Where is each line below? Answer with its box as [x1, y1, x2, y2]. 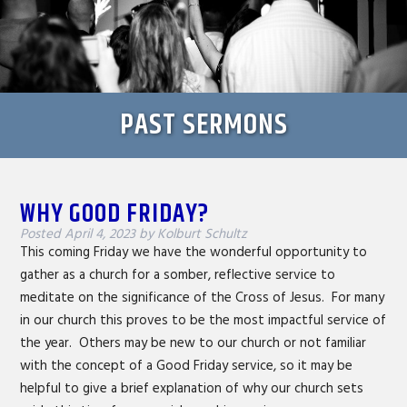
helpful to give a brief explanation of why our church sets [20, 379, 364, 398]
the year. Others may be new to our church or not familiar [20, 333, 367, 352]
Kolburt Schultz [157, 224, 248, 243]
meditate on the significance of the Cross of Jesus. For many [20, 288, 385, 307]
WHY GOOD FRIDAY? [20, 195, 210, 233]
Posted [20, 224, 65, 243]
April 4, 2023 [65, 224, 136, 243]
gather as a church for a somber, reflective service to [20, 265, 336, 284]
